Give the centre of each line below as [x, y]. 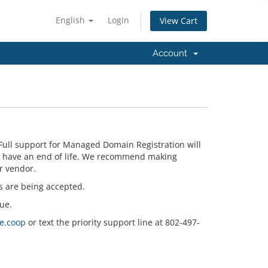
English [71, 20]
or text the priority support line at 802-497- [112, 222]
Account [172, 53]
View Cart [179, 21]
